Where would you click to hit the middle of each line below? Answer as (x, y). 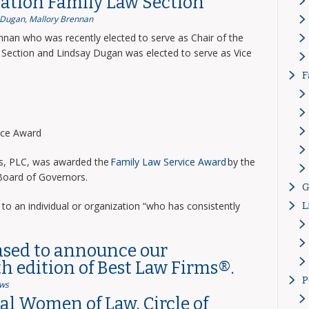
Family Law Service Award (168, 162)
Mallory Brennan (61, 19)
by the (240, 162)
